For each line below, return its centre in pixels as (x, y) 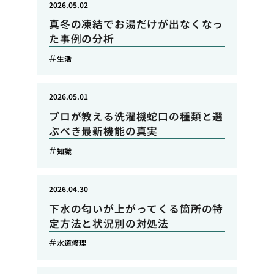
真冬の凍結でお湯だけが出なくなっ (136, 24)
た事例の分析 (81, 39)
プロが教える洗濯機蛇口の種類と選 (136, 117)
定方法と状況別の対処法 (109, 223)
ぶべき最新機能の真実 (103, 131)
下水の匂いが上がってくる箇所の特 (136, 208)
